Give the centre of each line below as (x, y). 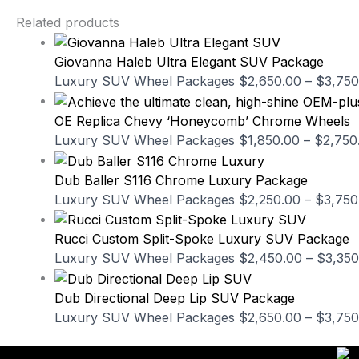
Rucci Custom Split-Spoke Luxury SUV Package (202, 239)
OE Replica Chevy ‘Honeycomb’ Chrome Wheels (202, 121)
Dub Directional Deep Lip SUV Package (175, 298)
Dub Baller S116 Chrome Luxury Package (181, 180)
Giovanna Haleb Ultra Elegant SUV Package (189, 62)
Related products (68, 22)
